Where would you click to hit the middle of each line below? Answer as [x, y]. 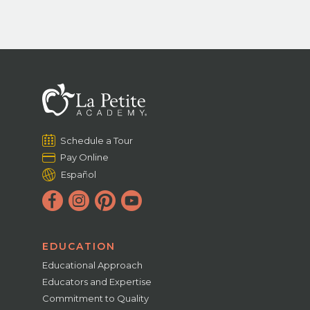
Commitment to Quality [96, 298]
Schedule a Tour [97, 140]
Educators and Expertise [97, 281]
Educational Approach [93, 265]
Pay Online [85, 157]
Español [79, 174]
